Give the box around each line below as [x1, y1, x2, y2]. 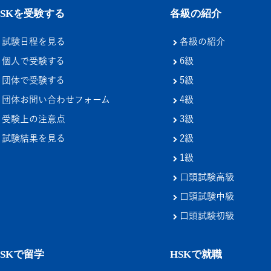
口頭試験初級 [177, 211, 235, 220]
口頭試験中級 [177, 191, 235, 201]
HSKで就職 [170, 248, 223, 260]
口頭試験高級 [177, 172, 235, 181]
